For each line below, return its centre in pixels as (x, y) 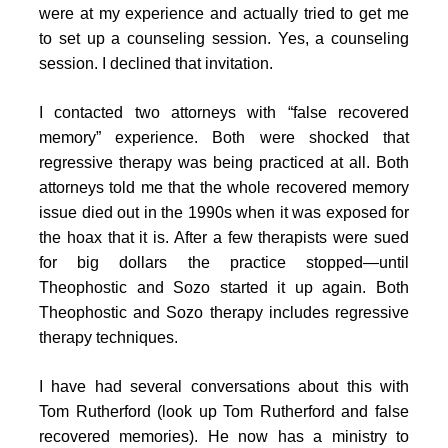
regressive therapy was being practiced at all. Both (224, 162)
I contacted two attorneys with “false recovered (224, 112)
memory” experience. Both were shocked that (224, 137)
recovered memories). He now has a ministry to (224, 436)
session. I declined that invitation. (156, 63)
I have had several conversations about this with (224, 386)
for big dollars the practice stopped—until (224, 262)
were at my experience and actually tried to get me (224, 13)
